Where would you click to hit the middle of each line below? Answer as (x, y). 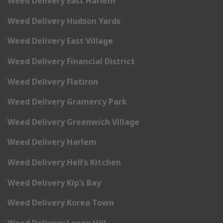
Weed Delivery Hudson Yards (64, 21)
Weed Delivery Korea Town (61, 203)
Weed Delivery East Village (60, 41)
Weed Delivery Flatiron (53, 81)
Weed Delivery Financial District (71, 61)
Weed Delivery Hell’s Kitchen (64, 162)
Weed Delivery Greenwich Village (73, 122)
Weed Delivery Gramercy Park (67, 102)
